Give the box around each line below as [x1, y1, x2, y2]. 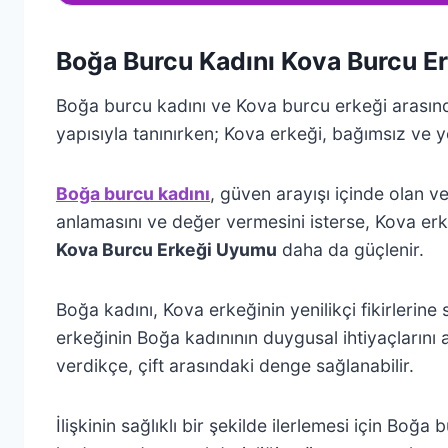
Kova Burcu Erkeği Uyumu [56, 239, 277, 261]
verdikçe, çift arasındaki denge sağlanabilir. [56, 355, 414, 377]
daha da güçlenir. [277, 239, 424, 261]
